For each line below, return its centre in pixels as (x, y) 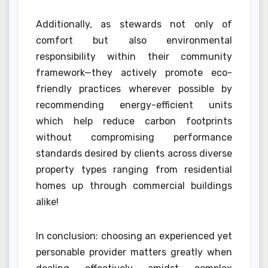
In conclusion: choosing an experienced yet (134, 236)
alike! (47, 202)
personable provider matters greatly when (134, 252)
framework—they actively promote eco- (134, 72)
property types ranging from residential (134, 169)
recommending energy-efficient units (134, 105)
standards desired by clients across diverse (134, 153)
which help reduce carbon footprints (134, 121)
